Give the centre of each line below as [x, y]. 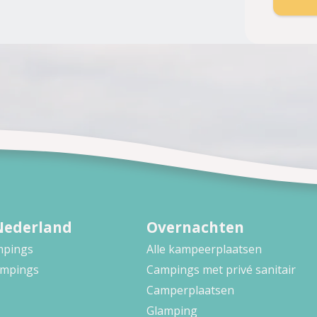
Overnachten [195, 227]
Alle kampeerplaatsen [204, 249]
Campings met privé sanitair [221, 270]
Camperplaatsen [190, 290]
